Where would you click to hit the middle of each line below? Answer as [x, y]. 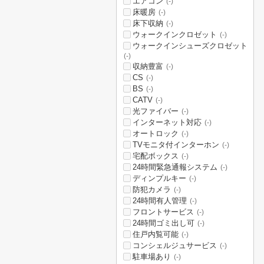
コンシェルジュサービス [175, 245]
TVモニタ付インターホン [176, 145]
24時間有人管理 [160, 201]
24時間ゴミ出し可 [164, 223]
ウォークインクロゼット [175, 34]
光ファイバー [156, 111]
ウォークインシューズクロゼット [190, 46]
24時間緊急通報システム [175, 167]
